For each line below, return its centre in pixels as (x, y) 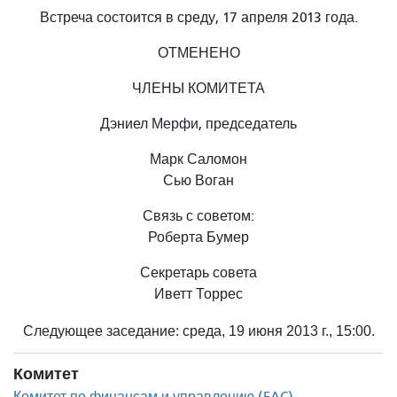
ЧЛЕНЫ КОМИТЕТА (198, 88)
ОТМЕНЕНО (198, 53)
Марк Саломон (198, 159)
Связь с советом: (198, 216)
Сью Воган (198, 180)
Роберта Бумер (198, 237)
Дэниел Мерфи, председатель (198, 124)
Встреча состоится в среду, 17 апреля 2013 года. (198, 17)
